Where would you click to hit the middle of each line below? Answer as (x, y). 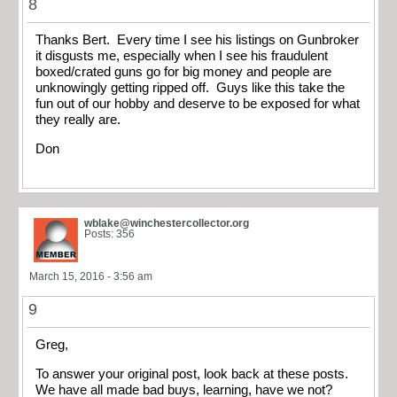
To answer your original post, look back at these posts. (192, 374)
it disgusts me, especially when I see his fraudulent (182, 56)
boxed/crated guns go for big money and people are (183, 72)
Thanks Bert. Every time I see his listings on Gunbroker (197, 40)
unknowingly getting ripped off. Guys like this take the (190, 88)
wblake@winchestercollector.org (167, 224)
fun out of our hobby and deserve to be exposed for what (198, 104)
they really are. (78, 120)
